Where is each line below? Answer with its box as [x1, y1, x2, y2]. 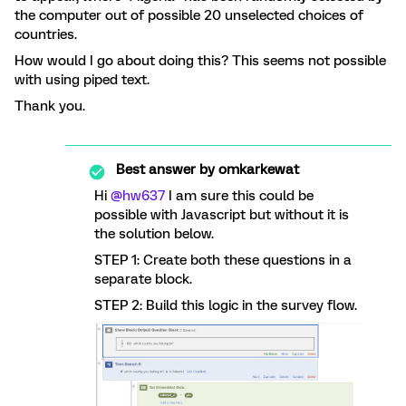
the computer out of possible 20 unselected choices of [14, 7, 363, 24]
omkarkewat [215, 161, 299, 178]
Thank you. [14, 98, 85, 114]
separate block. [94, 271, 192, 287]
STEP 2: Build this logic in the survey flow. [94, 297, 357, 314]
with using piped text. [14, 72, 150, 88]
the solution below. [94, 226, 214, 242]
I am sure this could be [165, 188, 314, 204]
